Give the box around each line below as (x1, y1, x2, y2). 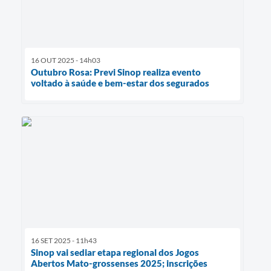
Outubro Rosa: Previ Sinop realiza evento (31, 67, 201, 78)
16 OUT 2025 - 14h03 (31, 56, 100, 65)
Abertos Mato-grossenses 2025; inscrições (31, 258, 207, 269)
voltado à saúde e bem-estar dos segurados (31, 77, 209, 89)
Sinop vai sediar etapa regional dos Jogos (31, 247, 199, 258)
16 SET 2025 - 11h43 (31, 236, 97, 246)
